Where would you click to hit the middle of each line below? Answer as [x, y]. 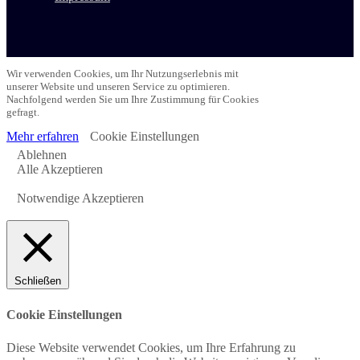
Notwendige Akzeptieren [80, 198]
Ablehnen [42, 154]
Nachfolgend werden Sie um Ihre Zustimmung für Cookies [133, 99]
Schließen [38, 280]
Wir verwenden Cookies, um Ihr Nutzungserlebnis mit [123, 73]
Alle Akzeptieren [60, 169]
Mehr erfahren [43, 136]
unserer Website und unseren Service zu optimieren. [118, 86]
